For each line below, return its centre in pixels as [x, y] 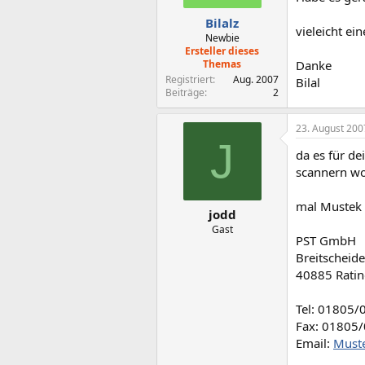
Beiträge [185, 92]
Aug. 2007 [256, 79]
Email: [314, 343]
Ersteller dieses [222, 51]
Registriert [189, 79]
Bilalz [222, 22]
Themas [222, 64]
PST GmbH [326, 240]
